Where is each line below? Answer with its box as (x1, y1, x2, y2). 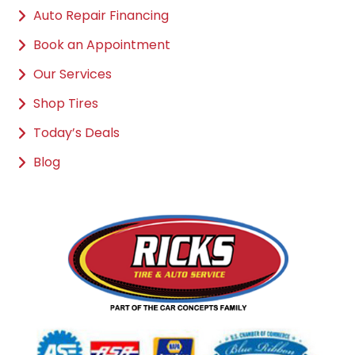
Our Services (33, 64, 113, 83)
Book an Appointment (33, 35, 171, 54)
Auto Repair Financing (33, 6, 170, 25)
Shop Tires (33, 94, 99, 113)
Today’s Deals (33, 123, 120, 142)
